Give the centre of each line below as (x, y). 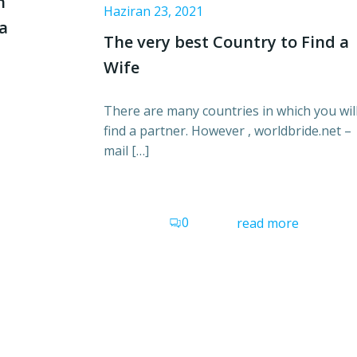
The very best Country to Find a (226, 41)
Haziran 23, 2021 (153, 11)
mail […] (126, 150)
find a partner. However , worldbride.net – (228, 130)
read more (268, 223)
